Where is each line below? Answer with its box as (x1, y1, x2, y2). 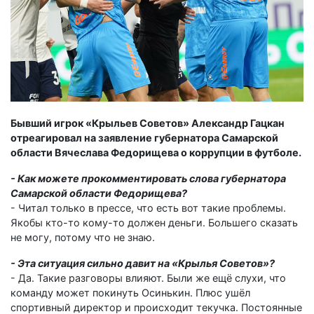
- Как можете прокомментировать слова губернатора (11, 172, 286, 184)
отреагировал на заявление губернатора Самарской (11, 131, 278, 144)
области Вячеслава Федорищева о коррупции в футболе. (11, 146, 301, 158)
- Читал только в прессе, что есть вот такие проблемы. (11, 201, 286, 214)
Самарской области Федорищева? (11, 186, 187, 199)
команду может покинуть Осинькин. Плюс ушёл (11, 286, 250, 299)
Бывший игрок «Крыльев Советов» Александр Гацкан (11, 116, 285, 129)
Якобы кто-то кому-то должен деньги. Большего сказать (11, 216, 298, 228)
